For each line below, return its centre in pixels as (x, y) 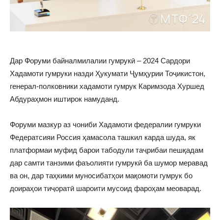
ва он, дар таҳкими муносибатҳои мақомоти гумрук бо (101, 175)
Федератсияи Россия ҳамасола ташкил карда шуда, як (103, 137)
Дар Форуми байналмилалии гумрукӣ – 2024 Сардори (100, 60)
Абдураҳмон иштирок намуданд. (65, 99)
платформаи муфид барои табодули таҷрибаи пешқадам (107, 150)
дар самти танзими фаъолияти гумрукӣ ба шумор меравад (109, 163)
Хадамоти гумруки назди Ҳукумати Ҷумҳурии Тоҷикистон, (108, 73)
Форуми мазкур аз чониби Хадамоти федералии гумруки (105, 124)
